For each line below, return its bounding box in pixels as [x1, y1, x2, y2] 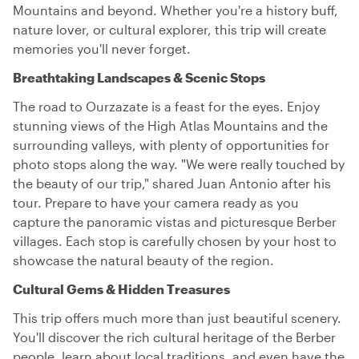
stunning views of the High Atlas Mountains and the [13, 118, 328, 133]
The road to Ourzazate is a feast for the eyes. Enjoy [13, 99, 320, 114]
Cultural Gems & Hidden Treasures [13, 281, 230, 296]
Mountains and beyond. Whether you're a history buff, [13, 2, 338, 18]
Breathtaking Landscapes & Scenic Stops [13, 70, 265, 85]
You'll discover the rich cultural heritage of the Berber [13, 329, 336, 345]
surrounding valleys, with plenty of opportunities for [13, 137, 329, 152]
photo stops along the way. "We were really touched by [13, 156, 345, 171]
